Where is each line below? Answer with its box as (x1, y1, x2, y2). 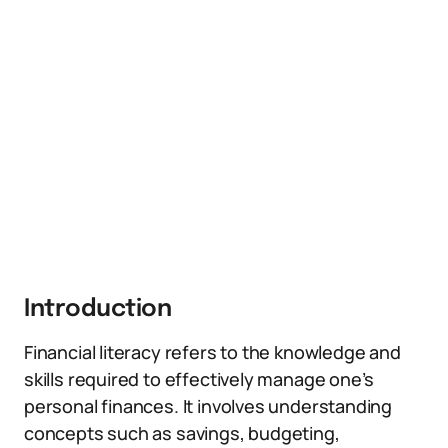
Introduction (24, 297, 172, 322)
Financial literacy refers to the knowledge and (24, 340, 401, 364)
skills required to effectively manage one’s (24, 367, 375, 391)
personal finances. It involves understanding (24, 394, 393, 418)
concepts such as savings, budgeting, (24, 421, 340, 445)
